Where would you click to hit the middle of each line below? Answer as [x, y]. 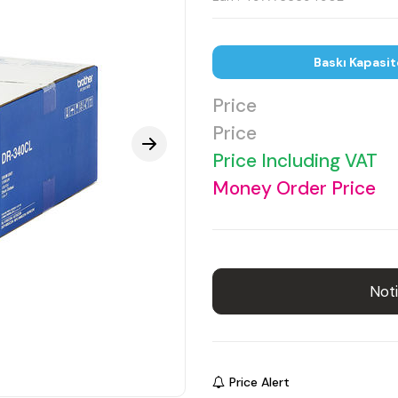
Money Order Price [294, 188]
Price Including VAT [295, 161]
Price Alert [259, 382]
